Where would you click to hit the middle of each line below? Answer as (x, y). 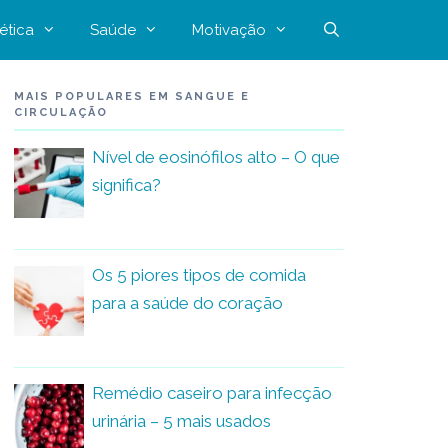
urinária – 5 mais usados (181, 420)
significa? (126, 184)
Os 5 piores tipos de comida (199, 274)
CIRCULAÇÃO (61, 112)
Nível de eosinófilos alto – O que (216, 156)
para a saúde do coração (187, 302)
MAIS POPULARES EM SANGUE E (132, 96)
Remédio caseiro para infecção (212, 392)
